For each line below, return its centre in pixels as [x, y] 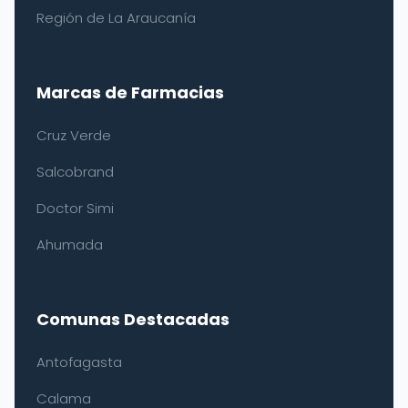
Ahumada [70, 245]
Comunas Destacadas [133, 319]
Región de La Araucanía [116, 18]
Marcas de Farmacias [130, 92]
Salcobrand [75, 172]
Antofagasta [79, 362]
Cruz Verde [74, 135]
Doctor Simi [75, 208]
